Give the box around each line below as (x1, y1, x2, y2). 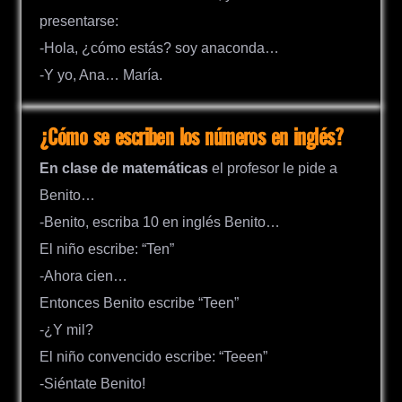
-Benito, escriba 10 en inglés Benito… (39, 214, 280, 231)
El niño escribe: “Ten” (39, 241, 174, 258)
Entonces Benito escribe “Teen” (39, 295, 239, 311)
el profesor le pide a (208, 161, 337, 177)
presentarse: (39, 13, 118, 29)
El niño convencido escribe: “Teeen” (39, 349, 267, 365)
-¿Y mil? (39, 322, 93, 338)
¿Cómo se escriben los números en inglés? (39, 125, 343, 152)
